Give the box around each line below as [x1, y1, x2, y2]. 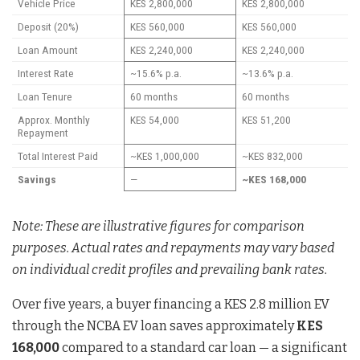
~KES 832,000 [241, 149, 303, 163]
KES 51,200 [241, 113, 291, 127]
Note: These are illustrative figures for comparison [12, 219, 305, 235]
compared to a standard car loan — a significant [59, 340, 347, 356]
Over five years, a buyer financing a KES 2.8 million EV [12, 297, 329, 313]
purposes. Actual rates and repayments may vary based [12, 240, 334, 256]
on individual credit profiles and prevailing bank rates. [12, 262, 327, 278]
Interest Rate [17, 67, 74, 80]
